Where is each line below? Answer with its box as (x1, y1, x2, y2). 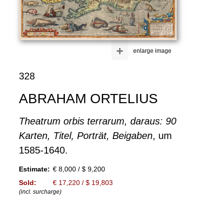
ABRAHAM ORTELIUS (18, 91, 158, 106)
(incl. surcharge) (18, 188, 62, 195)
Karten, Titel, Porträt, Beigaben (18, 130, 153, 141)
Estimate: (18, 165, 50, 173)
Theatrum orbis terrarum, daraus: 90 (18, 115, 176, 126)
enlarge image (133, 47, 172, 54)
